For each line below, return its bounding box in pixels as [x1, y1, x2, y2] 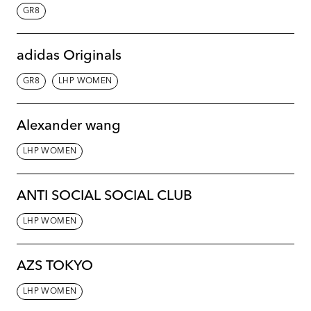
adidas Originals [17, 49, 121, 63]
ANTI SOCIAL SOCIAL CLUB [17, 189, 192, 203]
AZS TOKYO [17, 259, 93, 274]
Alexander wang [17, 119, 121, 133]
